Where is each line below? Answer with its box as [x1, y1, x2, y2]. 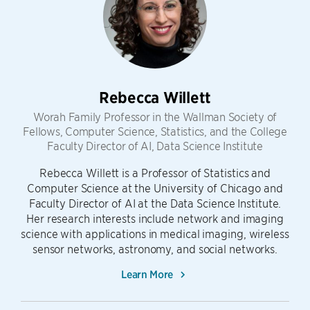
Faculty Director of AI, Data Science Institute [47, 138, 263, 153]
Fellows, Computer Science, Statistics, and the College [23, 124, 287, 138]
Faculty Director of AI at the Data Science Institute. [28, 196, 282, 210]
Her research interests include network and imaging [26, 211, 284, 226]
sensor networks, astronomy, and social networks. [32, 241, 278, 256]
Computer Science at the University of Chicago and [27, 181, 283, 195]
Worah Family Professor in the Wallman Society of [33, 109, 277, 124]
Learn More [121, 266, 176, 280]
